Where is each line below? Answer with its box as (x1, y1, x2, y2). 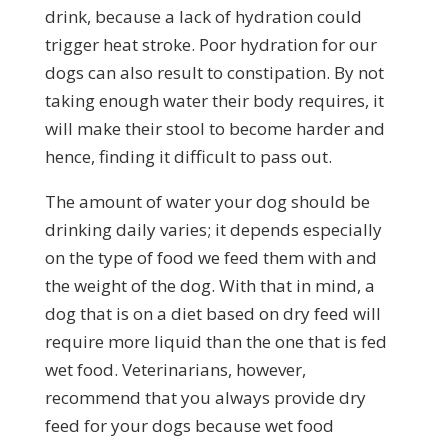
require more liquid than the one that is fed (44, 329, 387, 353)
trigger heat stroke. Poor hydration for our (44, 32, 377, 56)
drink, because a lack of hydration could (44, 4, 362, 28)
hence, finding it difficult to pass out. (44, 144, 332, 168)
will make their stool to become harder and (44, 116, 385, 140)
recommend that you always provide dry (44, 385, 366, 409)
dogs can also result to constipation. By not (44, 60, 384, 84)
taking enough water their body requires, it (44, 88, 384, 112)
